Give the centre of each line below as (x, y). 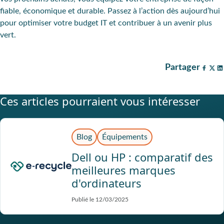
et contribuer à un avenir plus (159, 23)
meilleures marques (123, 170)
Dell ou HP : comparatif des (142, 157)
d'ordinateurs (106, 183)
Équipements (124, 137)
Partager (182, 67)
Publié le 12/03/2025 (100, 199)
